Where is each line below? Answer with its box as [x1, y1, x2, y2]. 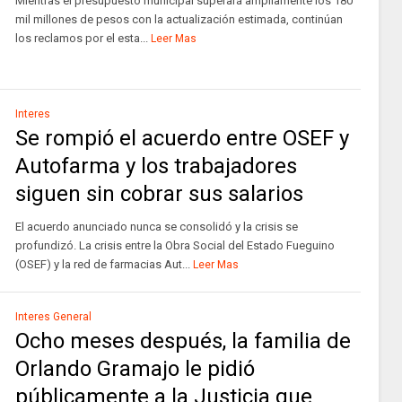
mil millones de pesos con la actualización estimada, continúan [14, 13, 343, 26]
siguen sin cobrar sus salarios [14, 181, 303, 206]
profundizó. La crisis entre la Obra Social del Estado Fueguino [14, 239, 335, 252]
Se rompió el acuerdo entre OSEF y [14, 126, 349, 151]
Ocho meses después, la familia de [14, 328, 351, 354]
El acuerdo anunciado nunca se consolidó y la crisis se [14, 220, 298, 233]
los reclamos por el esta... [14, 31, 148, 45]
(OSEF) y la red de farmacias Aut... [14, 258, 190, 271]
